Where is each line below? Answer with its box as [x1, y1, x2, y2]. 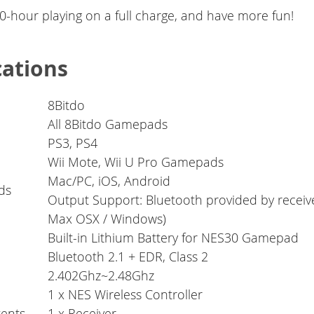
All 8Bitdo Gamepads [48, 116, 168, 133]
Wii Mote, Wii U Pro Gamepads [48, 153, 224, 171]
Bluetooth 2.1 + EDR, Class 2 [48, 248, 209, 266]
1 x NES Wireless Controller [48, 286, 203, 303]
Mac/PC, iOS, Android [48, 172, 171, 190]
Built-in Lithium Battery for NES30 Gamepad [48, 229, 299, 247]
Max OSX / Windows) [48, 210, 167, 228]
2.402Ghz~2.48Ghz [48, 267, 155, 285]
